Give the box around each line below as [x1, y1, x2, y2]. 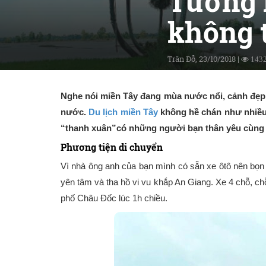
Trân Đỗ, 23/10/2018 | [167, 53, 241, 64]
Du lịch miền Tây [88, 107, 158, 117]
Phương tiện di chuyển [61, 141, 163, 153]
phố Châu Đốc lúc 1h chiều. [61, 193, 167, 203]
